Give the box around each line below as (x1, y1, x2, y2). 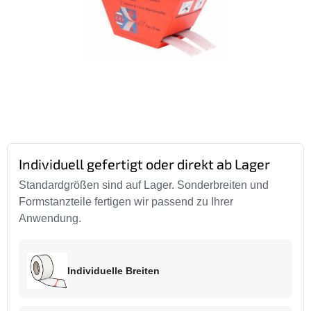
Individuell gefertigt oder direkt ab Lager (19, 155, 270, 173)
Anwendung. (19, 212, 81, 225)
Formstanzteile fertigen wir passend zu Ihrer (19, 196, 233, 208)
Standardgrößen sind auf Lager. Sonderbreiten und (19, 179, 269, 192)
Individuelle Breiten (67, 264, 160, 276)
